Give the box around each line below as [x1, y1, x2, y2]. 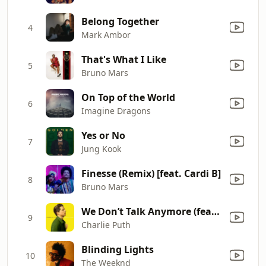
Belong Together [81, 14, 159, 28]
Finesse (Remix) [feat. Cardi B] [81, 166, 221, 180]
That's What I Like [81, 52, 166, 66]
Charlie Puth [81, 218, 131, 230]
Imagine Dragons [81, 104, 151, 116]
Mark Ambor [81, 28, 131, 40]
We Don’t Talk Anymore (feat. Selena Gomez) [211, 204, 220, 218]
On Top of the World [81, 90, 175, 104]
